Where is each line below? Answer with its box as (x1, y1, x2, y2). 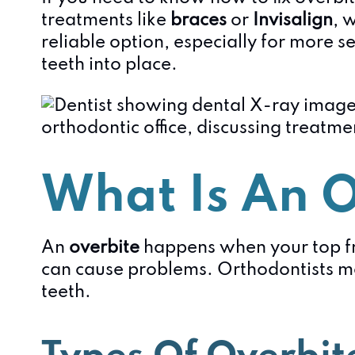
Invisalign (253, 12, 333, 29)
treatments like (41, 12, 170, 29)
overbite (69, 239, 139, 257)
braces (170, 12, 227, 29)
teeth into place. (41, 56, 177, 74)
